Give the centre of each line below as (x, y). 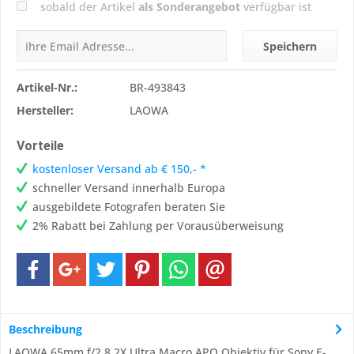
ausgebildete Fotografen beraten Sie (129, 207)
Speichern (290, 47)
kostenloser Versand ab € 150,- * (119, 169)
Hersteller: (45, 111)
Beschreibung (45, 330)
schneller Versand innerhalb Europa (129, 188)
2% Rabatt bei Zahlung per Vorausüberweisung (158, 226)
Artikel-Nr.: (47, 88)
